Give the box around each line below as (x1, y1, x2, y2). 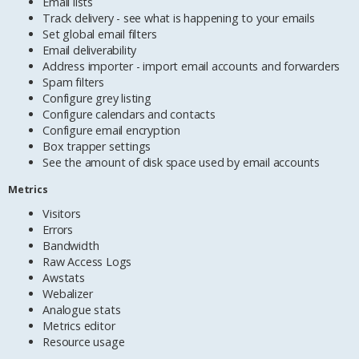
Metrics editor (42, 318, 115, 334)
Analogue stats (42, 302, 121, 318)
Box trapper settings (42, 138, 151, 154)
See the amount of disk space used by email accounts (42, 154, 320, 170)
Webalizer (42, 286, 93, 302)
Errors (42, 222, 73, 238)
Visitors (42, 206, 81, 222)
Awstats (42, 270, 85, 286)
